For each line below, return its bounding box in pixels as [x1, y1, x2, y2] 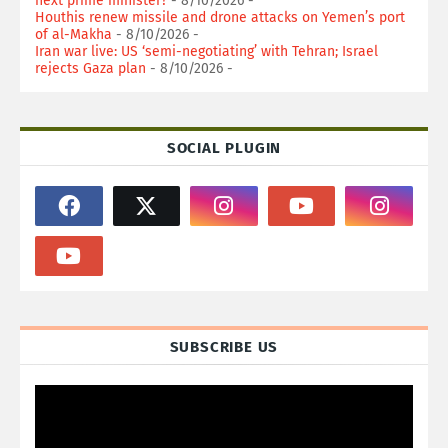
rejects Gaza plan [35, 60, 146, 77]
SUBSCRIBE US [169, 338, 279, 356]
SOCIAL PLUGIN [166, 139, 282, 157]
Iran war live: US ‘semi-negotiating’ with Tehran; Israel [35, 43, 378, 60]
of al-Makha [35, 26, 112, 43]
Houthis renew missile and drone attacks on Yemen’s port [35, 9, 405, 26]
